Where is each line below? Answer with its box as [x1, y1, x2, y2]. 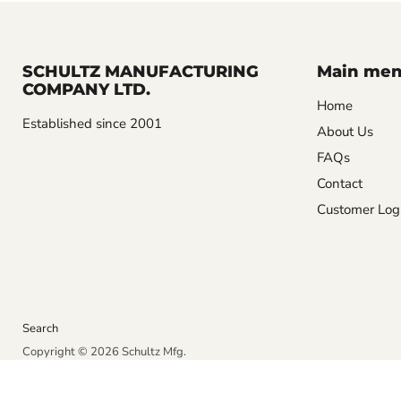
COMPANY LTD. [22, 80, 150, 100]
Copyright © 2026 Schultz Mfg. [22, 344, 186, 361]
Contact [316, 175, 363, 193]
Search [22, 320, 58, 337]
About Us [316, 123, 373, 141]
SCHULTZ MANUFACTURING [22, 62, 259, 82]
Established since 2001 [22, 115, 162, 133]
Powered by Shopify [22, 362, 128, 379]
